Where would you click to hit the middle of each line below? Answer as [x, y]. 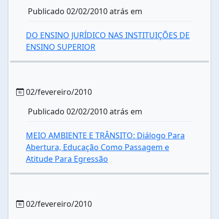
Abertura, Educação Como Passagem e [98, 147]
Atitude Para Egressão [67, 159]
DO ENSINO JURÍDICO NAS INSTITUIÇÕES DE [108, 35]
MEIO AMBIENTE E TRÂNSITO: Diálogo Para [105, 135]
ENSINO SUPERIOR [61, 47]
